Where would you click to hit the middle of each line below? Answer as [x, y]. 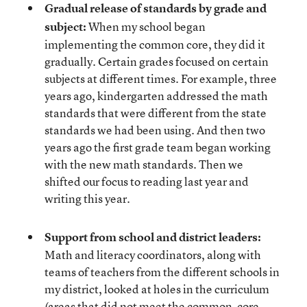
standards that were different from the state [156, 113]
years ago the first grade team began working [158, 147]
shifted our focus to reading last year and [147, 181]
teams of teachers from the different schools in [162, 272]
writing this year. [87, 198]
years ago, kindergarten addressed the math [156, 96]
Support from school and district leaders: [153, 237]
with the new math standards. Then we [144, 164]
